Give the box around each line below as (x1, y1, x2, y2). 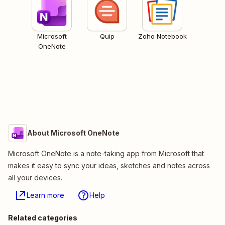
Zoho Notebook (138, 32, 187, 41)
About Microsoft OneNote (27, 129, 120, 138)
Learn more (27, 191, 64, 200)
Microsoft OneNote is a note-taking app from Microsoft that (8, 149, 204, 158)
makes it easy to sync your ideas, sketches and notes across (8, 161, 210, 170)
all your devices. (8, 173, 62, 182)
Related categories (8, 213, 77, 222)
